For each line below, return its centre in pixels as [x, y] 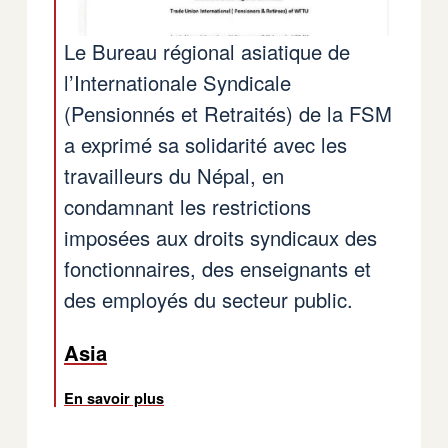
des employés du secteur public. [208, 299]
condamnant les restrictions [187, 206]
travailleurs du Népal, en [174, 175]
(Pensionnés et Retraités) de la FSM [228, 113]
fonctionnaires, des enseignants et [217, 268]
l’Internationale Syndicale [177, 82]
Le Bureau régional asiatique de [207, 51]
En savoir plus [114, 397]
